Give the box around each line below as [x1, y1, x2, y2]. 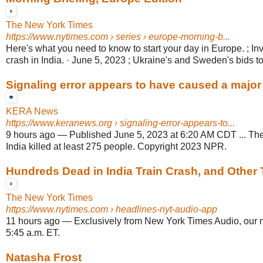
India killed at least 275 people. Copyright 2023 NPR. [6, 141, 227, 152]
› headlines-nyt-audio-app [108, 204, 217, 215]
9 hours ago [6, 130, 55, 140]
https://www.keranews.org [6, 118, 112, 129]
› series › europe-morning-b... [108, 32, 230, 42]
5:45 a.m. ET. [6, 228, 60, 238]
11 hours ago [6, 216, 60, 227]
